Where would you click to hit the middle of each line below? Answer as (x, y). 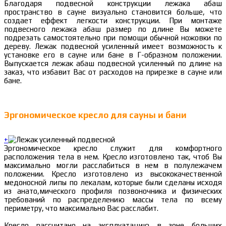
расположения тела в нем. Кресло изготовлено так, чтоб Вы (113, 157)
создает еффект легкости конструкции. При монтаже (113, 21)
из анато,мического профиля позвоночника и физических (113, 191)
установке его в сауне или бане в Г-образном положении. (113, 55)
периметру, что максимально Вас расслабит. (81, 208)
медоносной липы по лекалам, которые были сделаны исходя (113, 183)
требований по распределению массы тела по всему (113, 200)
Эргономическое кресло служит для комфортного (113, 148)
